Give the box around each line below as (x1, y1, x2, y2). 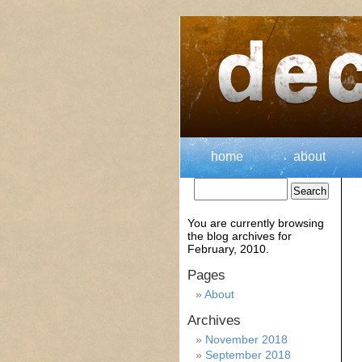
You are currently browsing (187, 217, 324, 229)
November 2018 (205, 333, 288, 346)
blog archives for (207, 229, 292, 242)
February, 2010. (187, 242, 269, 255)
